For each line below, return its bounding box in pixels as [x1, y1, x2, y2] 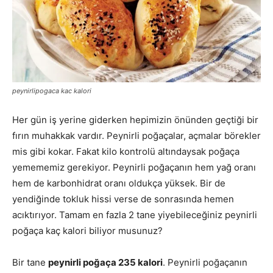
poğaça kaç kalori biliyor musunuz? [12, 224, 163, 236]
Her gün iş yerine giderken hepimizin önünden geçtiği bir [12, 113, 258, 126]
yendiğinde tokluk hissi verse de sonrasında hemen [12, 193, 234, 205]
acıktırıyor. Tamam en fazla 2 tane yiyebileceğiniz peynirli [12, 208, 257, 221]
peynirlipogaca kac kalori [12, 86, 91, 95]
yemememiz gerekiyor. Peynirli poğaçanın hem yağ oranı [12, 161, 256, 173]
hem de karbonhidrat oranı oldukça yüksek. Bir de [12, 177, 225, 189]
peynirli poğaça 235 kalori [48, 256, 163, 268]
